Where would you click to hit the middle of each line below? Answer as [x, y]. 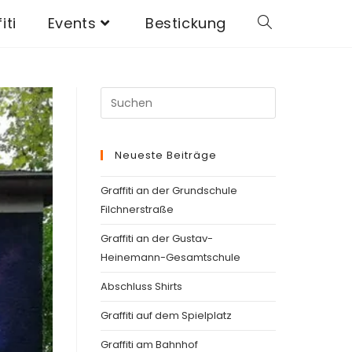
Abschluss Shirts [141, 286]
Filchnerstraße [137, 209]
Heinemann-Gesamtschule [170, 257]
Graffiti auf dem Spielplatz [166, 315]
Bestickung [186, 23]
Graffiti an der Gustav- [157, 238]
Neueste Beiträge [166, 155]
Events [72, 23]
